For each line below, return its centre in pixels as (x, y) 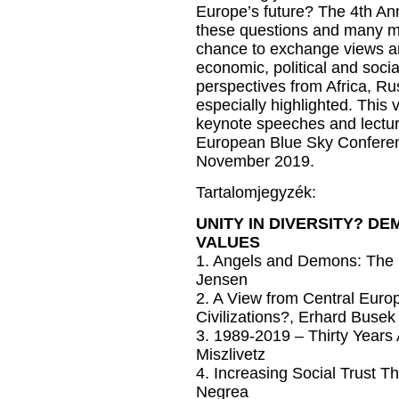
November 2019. (255, 161)
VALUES (228, 242)
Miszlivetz (231, 354)
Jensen (222, 280)
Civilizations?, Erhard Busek (296, 317)
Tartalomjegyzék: (256, 192)
